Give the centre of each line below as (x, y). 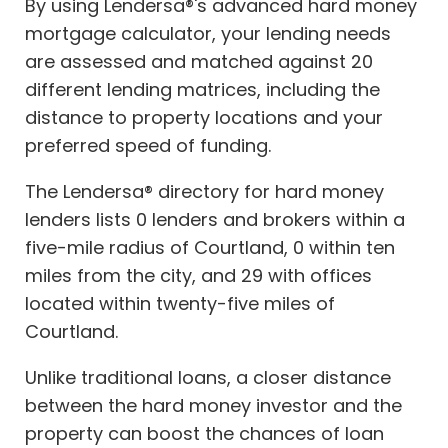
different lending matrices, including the (202, 90)
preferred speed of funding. (148, 146)
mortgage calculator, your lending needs (208, 34)
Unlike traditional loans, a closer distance (208, 378)
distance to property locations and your (204, 118)
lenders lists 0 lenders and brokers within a (215, 220)
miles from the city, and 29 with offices (198, 276)
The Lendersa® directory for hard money (204, 192)
